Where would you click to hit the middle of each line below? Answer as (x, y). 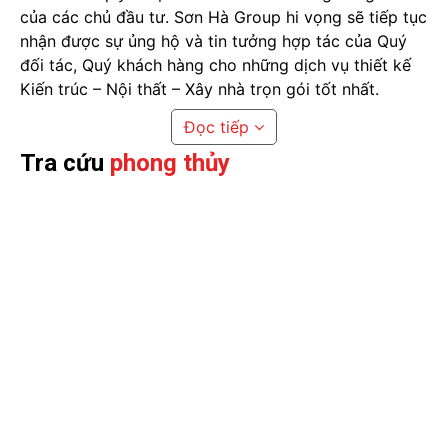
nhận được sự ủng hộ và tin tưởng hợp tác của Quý (213, 41)
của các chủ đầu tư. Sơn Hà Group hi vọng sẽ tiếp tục (223, 17)
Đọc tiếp (216, 127)
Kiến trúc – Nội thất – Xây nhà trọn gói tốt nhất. (199, 89)
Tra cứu (65, 163)
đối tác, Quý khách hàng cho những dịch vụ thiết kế (215, 65)
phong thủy (170, 163)
